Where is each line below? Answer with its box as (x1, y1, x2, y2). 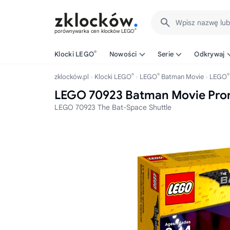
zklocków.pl (54, 72, 89, 81)
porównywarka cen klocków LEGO (54, 28, 135, 34)
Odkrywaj (194, 50, 225, 59)
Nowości (109, 50, 137, 59)
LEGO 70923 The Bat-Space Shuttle (54, 103, 171, 112)
